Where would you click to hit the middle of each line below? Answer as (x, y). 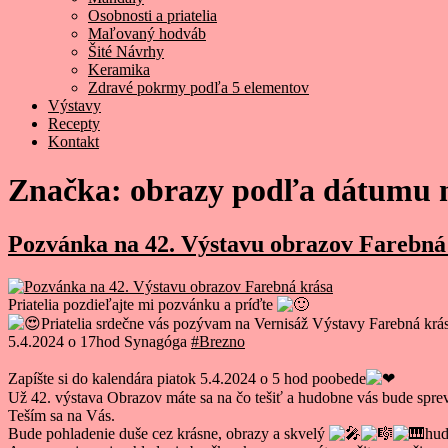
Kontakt (73, 141)
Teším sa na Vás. (61, 415)
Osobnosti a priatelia (152, 15)
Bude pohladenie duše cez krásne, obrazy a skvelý (168, 433)
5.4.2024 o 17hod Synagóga (99, 341)
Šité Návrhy (126, 51)
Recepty (74, 123)
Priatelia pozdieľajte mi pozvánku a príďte (142, 304)
